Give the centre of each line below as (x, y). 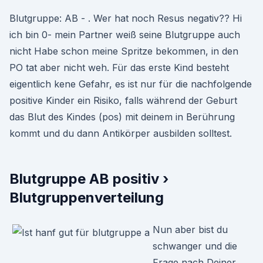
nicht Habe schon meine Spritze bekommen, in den (124, 51)
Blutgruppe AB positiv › (89, 179)
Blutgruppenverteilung (87, 198)
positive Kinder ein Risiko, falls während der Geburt (123, 100)
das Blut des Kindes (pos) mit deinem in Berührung (122, 117)
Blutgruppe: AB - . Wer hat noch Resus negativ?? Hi (126, 18)
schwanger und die (195, 246)
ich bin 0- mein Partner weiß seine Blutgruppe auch (125, 35)
